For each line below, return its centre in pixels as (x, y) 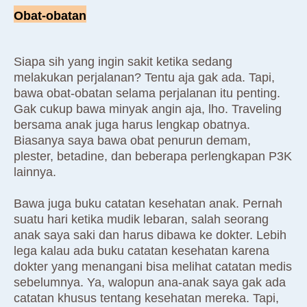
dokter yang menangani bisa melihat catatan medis (153, 267)
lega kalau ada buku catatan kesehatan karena (142, 251)
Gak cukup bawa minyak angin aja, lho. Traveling (148, 109)
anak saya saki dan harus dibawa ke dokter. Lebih (150, 235)
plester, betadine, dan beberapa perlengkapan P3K (153, 157)
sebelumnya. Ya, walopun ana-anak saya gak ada (150, 283)
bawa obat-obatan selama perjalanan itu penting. (147, 94)
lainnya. (35, 172)
